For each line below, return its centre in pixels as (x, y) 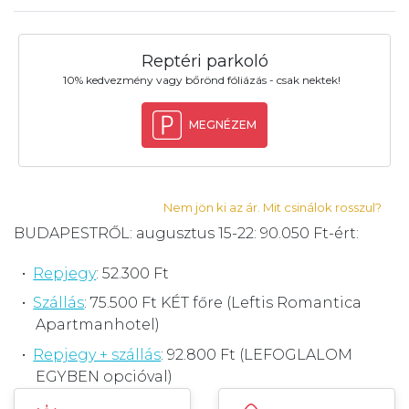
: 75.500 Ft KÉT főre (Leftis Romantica (223, 303)
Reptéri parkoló (204, 62)
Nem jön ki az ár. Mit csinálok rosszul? (273, 207)
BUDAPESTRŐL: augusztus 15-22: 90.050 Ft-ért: (186, 233)
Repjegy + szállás (97, 355)
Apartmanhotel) (98, 325)
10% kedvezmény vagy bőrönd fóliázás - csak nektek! (201, 79)
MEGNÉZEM (222, 124)
